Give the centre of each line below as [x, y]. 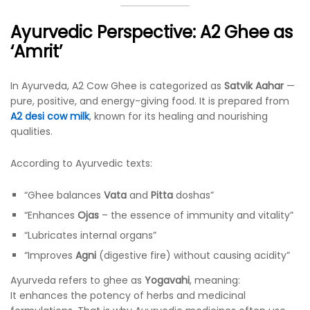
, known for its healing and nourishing [179, 117]
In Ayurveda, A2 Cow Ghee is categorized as [117, 86]
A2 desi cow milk [50, 117]
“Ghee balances [64, 195]
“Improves [50, 255]
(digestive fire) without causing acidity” [193, 255]
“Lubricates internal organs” [90, 235]
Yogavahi [167, 280]
